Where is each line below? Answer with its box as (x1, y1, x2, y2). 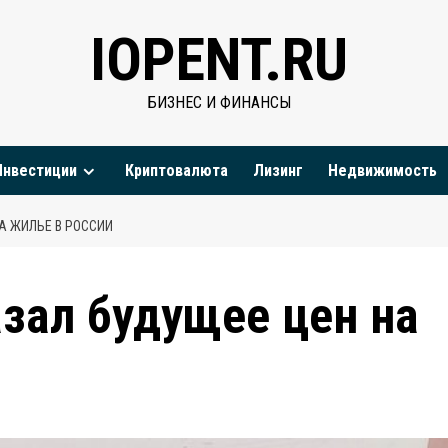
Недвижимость (328, 161, 437, 180)
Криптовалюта (125, 161, 228, 180)
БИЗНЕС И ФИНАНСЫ (147, 93, 291, 112)
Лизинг (253, 161, 303, 180)
